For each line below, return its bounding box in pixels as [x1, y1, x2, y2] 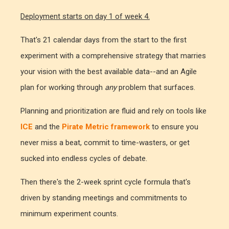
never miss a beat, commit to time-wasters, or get [20, 138, 190, 148]
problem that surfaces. [117, 83, 195, 93]
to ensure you [150, 122, 198, 132]
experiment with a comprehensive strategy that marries [20, 51, 206, 61]
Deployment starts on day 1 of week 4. [20, 12, 150, 21]
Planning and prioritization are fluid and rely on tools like [20, 106, 207, 116]
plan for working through [20, 83, 105, 93]
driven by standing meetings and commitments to [20, 193, 187, 203]
